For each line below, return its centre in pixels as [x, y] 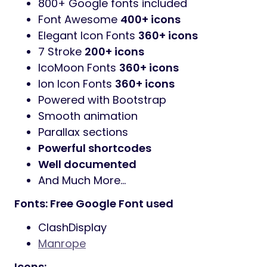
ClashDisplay [72, 228]
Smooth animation [88, 116]
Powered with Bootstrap [102, 100]
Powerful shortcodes [95, 148]
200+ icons [114, 52]
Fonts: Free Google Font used [94, 204]
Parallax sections [83, 132]
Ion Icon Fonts [77, 84]
